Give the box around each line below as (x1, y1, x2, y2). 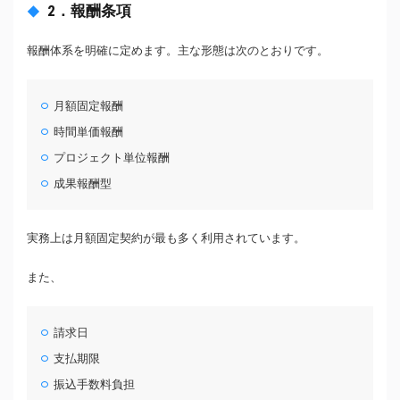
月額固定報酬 (54, 98, 124, 112)
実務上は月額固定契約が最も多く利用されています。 (27, 230, 305, 245)
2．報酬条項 (47, 2, 131, 20)
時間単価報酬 (54, 124, 124, 138)
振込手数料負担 (54, 377, 136, 391)
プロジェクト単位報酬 (54, 150, 171, 164)
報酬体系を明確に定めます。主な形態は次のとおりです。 (27, 44, 329, 57)
